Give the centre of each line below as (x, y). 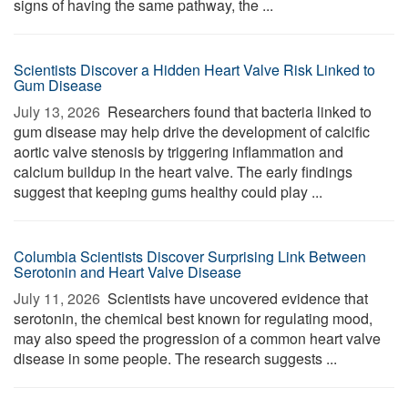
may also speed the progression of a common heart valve (197, 338)
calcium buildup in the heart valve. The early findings (183, 172)
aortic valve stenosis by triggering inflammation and (178, 152)
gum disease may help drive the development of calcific (192, 132)
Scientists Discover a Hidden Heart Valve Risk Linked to (194, 70)
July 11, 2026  (59, 298)
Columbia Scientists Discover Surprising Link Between (190, 256)
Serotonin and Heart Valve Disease (127, 272)
